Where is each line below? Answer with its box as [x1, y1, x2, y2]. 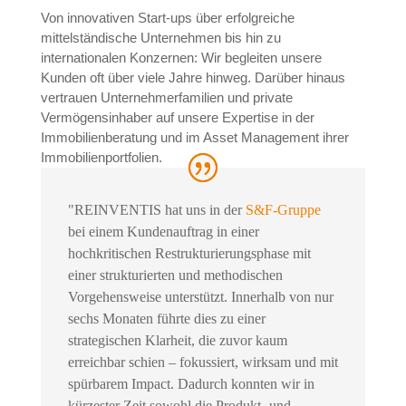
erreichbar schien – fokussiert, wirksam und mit [67, 354, 338, 371]
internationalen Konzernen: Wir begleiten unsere [40, 49, 322, 65]
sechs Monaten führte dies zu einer [67, 311, 266, 327]
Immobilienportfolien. [40, 149, 162, 165]
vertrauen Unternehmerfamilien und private [40, 89, 293, 105]
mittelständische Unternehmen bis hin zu [40, 29, 281, 45]
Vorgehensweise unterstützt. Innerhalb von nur [67, 289, 333, 305]
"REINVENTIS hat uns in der [67, 202, 242, 218]
